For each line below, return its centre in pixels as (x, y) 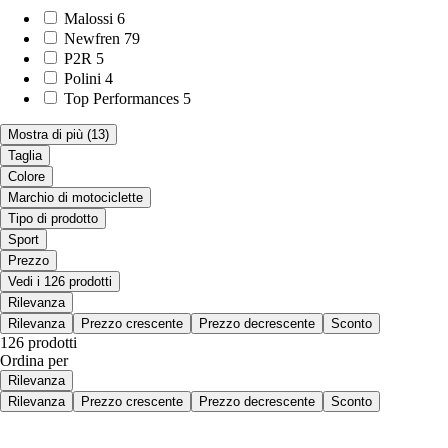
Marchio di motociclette (75, 197)
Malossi (88, 18)
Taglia (25, 155)
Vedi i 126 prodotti (60, 281)
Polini (82, 78)
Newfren (92, 38)
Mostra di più (45, 134)
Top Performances (121, 98)
